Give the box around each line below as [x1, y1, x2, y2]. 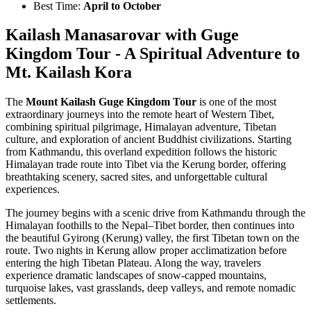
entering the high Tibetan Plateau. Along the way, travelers [6, 257, 261, 269]
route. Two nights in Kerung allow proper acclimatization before [6, 244, 287, 257]
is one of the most [196, 96, 276, 108]
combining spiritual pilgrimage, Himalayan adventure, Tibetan [6, 121, 276, 133]
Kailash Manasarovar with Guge [6, 26, 239, 44]
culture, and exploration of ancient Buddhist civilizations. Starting [6, 133, 292, 146]
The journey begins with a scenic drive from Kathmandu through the [6, 207, 305, 219]
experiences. [6, 183, 60, 196]
